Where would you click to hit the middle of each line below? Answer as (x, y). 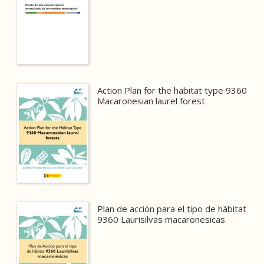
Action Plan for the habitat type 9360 (172, 90)
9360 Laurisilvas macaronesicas (161, 220)
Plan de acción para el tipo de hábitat (172, 209)
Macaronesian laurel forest (151, 101)
